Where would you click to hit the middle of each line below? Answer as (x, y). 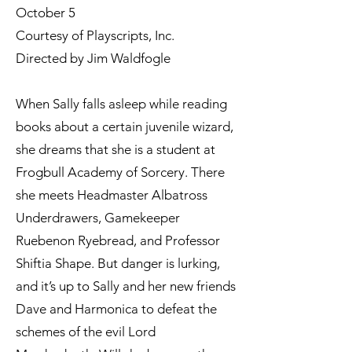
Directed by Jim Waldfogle (93, 59)
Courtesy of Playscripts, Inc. (95, 36)
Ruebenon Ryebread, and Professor (118, 241)
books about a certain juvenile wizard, (125, 127)
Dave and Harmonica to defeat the (116, 309)
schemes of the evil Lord (86, 332)
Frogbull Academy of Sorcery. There (120, 172)
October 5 (46, 13)
